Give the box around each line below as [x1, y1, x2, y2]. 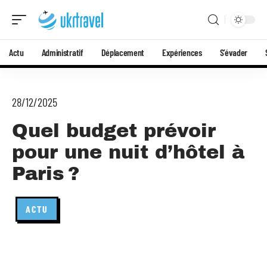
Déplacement [101, 46, 145, 58]
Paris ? [12, 163, 80, 184]
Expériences [162, 46, 202, 58]
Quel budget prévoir [12, 120, 216, 141]
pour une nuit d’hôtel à [12, 142, 244, 163]
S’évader [219, 46, 247, 58]
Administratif [41, 46, 83, 58]
